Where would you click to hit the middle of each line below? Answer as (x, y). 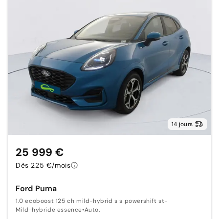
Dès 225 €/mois (43, 165)
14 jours (182, 124)
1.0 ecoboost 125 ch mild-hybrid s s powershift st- (92, 201)
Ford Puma (36, 189)
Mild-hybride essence (49, 210)
